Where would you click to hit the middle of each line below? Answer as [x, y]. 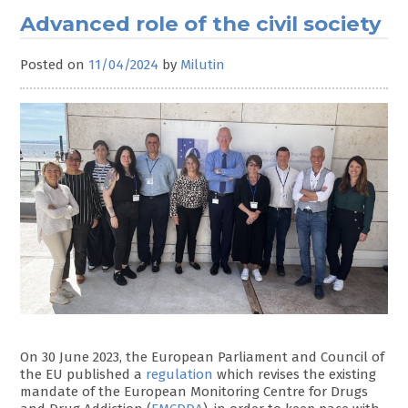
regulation [180, 374]
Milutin [203, 64]
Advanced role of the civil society [201, 24]
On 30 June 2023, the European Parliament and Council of [203, 357]
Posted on [55, 64]
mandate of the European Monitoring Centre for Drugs [194, 391]
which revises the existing [295, 374]
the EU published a [83, 374]
